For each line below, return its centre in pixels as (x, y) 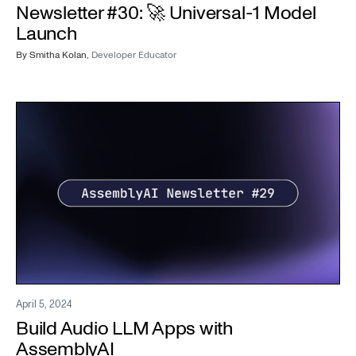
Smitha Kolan (58, 56)
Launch (46, 34)
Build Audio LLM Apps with (124, 329)
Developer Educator (134, 56)
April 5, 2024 (44, 305)
